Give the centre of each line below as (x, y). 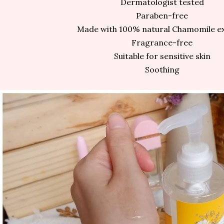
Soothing (162, 70)
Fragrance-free (162, 43)
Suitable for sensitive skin (162, 56)
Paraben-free (162, 16)
